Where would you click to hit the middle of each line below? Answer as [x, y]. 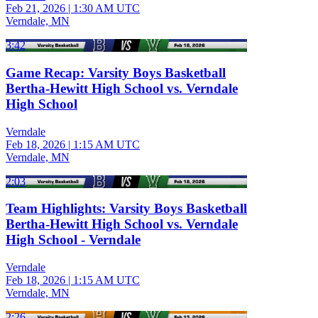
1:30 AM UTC [106, 9]
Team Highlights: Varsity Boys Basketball [126, 209]
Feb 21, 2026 [35, 9]
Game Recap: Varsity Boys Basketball [116, 72]
